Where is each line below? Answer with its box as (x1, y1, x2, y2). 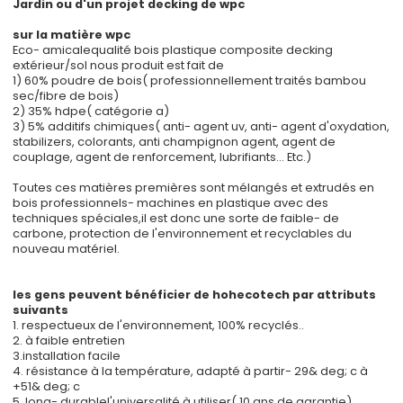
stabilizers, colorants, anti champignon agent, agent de (13, 132, 336, 150)
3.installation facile (13, 346, 121, 364)
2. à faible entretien (13, 331, 126, 349)
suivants (13, 300, 69, 318)
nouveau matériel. (13, 239, 121, 257)
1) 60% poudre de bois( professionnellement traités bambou (13, 71, 367, 89)
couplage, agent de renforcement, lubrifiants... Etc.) (13, 148, 312, 166)
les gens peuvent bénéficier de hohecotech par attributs (13, 285, 377, 303)
